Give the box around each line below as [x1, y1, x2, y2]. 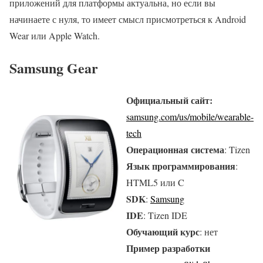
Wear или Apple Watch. [9, 29, 100, 42]
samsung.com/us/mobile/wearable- [126, 110, 254, 123]
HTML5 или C [126, 176, 184, 188]
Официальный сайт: [126, 93, 213, 107]
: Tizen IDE [143, 208, 187, 221]
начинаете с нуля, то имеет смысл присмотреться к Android [9, 12, 246, 25]
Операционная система [126, 142, 224, 156]
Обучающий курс [126, 224, 200, 238]
